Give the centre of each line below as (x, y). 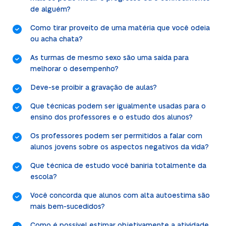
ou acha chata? (56, 39)
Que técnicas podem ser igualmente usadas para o (118, 106)
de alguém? (50, 9)
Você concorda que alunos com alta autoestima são (120, 195)
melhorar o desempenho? (74, 69)
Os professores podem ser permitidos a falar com (116, 136)
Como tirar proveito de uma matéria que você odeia (120, 28)
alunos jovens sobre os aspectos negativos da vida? (119, 147)
